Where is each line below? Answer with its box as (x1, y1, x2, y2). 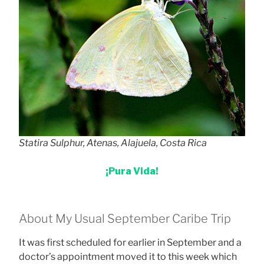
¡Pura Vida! (105, 166, 159, 177)
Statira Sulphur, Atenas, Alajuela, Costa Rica (19, 137, 207, 149)
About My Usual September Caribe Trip (19, 212, 231, 226)
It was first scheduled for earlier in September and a (19, 237, 242, 249)
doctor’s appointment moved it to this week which (19, 251, 237, 263)
